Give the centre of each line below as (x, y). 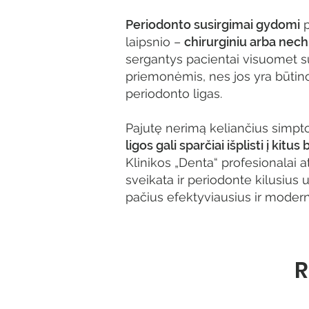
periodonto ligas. (174, 93)
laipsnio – (155, 42)
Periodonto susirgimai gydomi (213, 24)
